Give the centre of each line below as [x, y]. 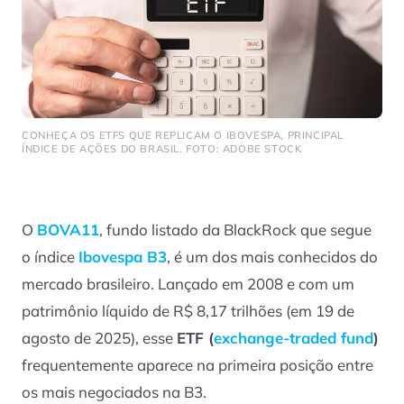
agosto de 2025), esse [99, 338]
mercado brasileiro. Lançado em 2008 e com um [188, 284]
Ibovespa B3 [123, 257]
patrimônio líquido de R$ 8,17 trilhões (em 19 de [188, 311]
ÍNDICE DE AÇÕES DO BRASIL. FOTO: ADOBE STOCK [162, 148]
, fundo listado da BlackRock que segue [235, 230]
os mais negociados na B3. [114, 392]
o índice [50, 257]
